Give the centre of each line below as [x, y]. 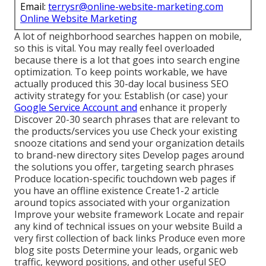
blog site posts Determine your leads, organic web [126, 250]
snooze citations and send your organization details [129, 143]
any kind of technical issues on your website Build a [128, 227]
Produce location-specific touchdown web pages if [125, 179]
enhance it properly [182, 108]
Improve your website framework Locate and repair [129, 215]
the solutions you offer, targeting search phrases [124, 167]
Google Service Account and [76, 108]
